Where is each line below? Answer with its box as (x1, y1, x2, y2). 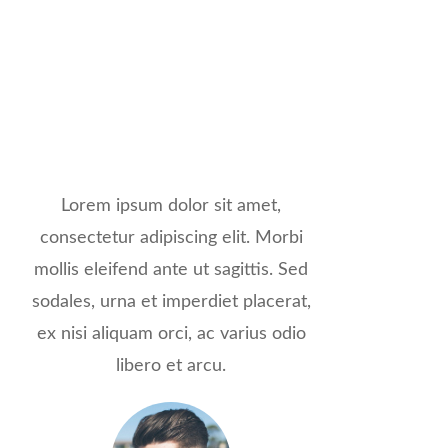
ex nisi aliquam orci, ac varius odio (36, 325, 306, 344)
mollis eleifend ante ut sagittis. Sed (34, 261, 309, 280)
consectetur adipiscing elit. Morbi (39, 229, 303, 248)
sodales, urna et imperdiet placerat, (31, 293, 311, 312)
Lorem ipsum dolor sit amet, (61, 197, 282, 216)
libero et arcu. (116, 357, 227, 376)
